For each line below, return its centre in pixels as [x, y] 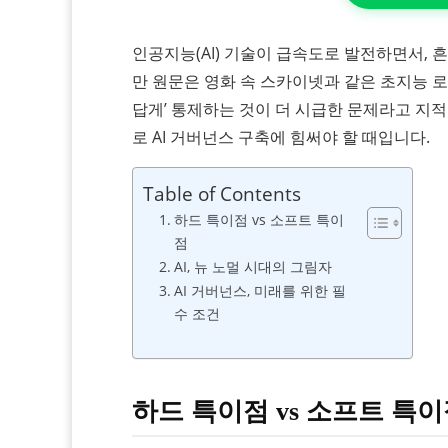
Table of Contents [222, 194]
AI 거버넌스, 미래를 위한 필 [259, 291]
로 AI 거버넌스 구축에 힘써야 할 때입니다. [281, 136]
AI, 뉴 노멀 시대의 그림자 [252, 267]
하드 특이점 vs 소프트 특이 [258, 220]
